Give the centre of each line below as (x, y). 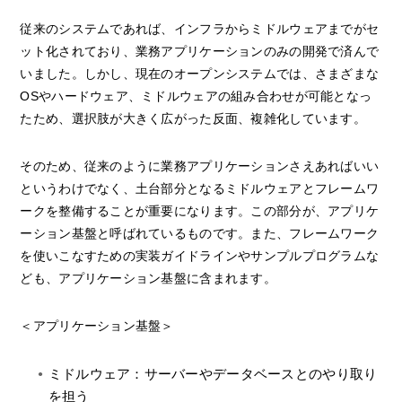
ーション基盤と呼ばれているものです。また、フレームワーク (200, 234)
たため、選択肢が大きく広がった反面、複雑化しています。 (193, 119)
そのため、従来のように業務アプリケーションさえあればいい (200, 166)
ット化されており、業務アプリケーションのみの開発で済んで (200, 52)
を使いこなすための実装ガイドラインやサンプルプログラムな (200, 256)
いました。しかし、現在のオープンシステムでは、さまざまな (200, 74)
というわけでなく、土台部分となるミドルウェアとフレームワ (200, 189)
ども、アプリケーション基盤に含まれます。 (149, 279)
